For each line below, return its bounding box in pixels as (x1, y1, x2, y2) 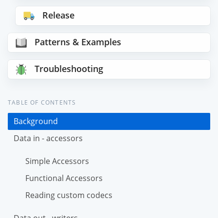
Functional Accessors (25, 172, 103, 183)
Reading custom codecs (25, 189, 112, 200)
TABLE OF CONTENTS (8, 98, 76, 107)
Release (42, 9, 74, 21)
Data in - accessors (14, 132, 83, 144)
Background (14, 115, 58, 127)
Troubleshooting (34, 63, 103, 74)
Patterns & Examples (34, 36, 121, 48)
